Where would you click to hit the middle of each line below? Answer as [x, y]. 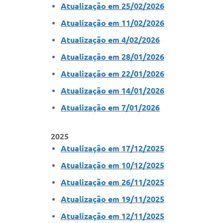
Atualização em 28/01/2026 [112, 56]
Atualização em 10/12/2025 [112, 165]
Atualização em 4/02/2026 [110, 40]
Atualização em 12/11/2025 [112, 216]
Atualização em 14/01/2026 [112, 90]
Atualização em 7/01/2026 [110, 107]
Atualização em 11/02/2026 [112, 23]
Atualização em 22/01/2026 [112, 73]
